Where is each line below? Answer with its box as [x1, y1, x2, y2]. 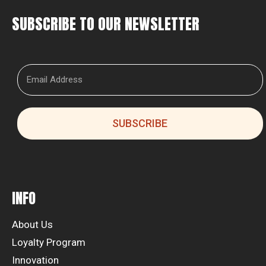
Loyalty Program [12, 236, 85, 248]
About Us [12, 218, 53, 230]
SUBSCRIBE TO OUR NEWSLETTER [12, 12, 199, 36]
